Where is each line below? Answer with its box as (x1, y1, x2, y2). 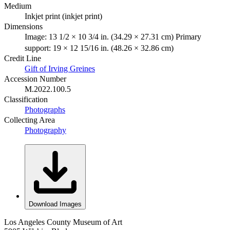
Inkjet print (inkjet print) (25, 11, 102, 21)
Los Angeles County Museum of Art (4, 217, 122, 226)
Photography (25, 125, 66, 135)
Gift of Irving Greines (25, 64, 95, 73)
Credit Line (4, 53, 41, 63)
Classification (4, 94, 48, 104)
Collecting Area (4, 115, 55, 124)
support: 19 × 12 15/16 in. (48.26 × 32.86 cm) (25, 43, 174, 52)
